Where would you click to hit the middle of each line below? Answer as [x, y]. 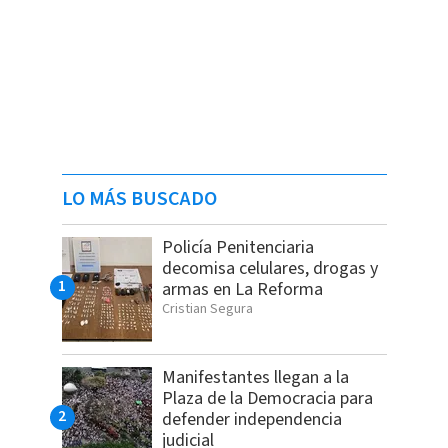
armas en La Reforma [242, 290]
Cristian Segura [207, 309]
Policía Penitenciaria [237, 248]
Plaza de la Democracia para [267, 399]
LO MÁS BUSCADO [139, 199]
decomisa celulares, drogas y [269, 269]
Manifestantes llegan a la [255, 378]
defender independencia [251, 420]
